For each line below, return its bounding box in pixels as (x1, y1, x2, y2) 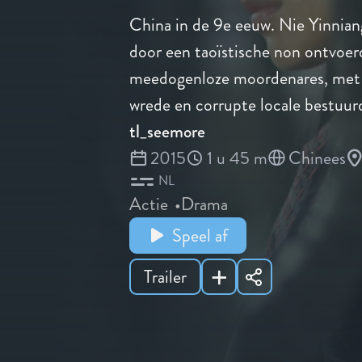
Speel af (171, 222, 228, 248)
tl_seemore (129, 118, 205, 144)
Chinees (288, 145, 346, 170)
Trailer (144, 264, 187, 290)
